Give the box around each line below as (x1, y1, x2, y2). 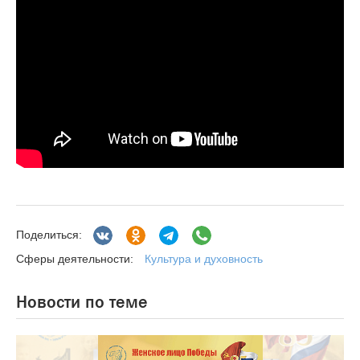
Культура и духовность (145, 252, 263, 265)
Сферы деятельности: (16, 252, 133, 266)
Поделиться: (16, 228, 82, 242)
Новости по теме (16, 291, 148, 314)
